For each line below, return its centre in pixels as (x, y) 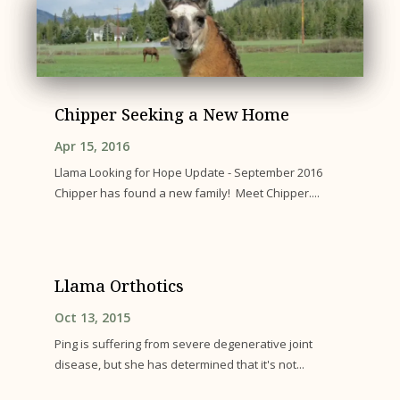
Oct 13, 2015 (93, 317)
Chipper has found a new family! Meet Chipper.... (187, 192)
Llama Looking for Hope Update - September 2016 (189, 172)
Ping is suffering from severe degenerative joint (184, 343)
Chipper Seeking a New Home (172, 114)
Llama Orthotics (120, 285)
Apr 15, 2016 (92, 146)
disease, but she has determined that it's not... (180, 364)
